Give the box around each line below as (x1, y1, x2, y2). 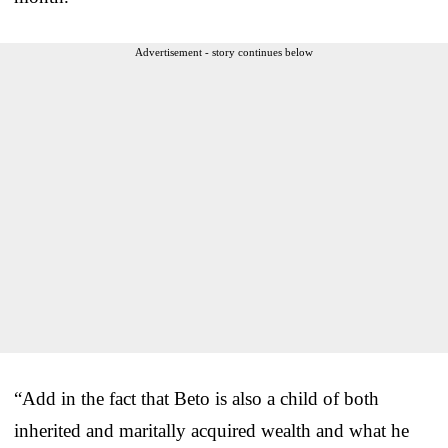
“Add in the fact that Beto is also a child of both (14, 387, 379, 409)
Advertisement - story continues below (135, 45, 313, 58)
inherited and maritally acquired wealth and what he (14, 419, 409, 441)
